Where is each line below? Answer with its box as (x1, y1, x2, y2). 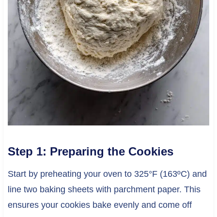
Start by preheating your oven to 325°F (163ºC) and (7, 169, 207, 179)
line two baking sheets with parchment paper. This (7, 185, 201, 195)
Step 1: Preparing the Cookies (7, 145, 173, 158)
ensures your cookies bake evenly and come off (7, 200, 192, 210)
